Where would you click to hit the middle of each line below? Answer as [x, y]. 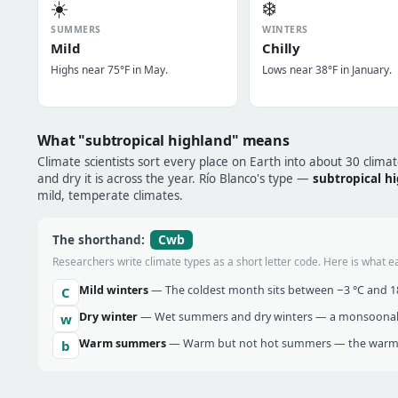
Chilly [282, 48]
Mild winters [114, 290]
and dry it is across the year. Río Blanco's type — [175, 179]
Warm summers [123, 343]
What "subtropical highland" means [163, 140]
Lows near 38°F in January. [327, 70]
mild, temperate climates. [110, 195]
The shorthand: [100, 240]
